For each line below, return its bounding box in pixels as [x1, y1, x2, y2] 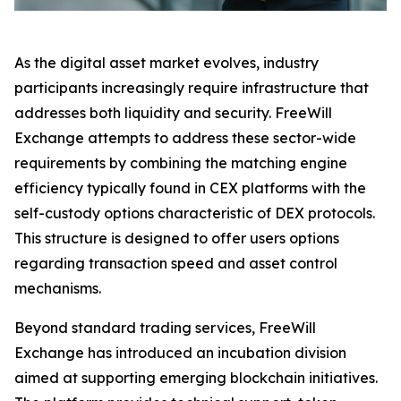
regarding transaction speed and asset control [14, 254, 337, 273]
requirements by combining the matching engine [14, 154, 347, 173]
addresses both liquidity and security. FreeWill [14, 104, 332, 123]
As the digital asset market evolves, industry [14, 54, 319, 73]
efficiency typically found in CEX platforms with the [14, 179, 366, 198]
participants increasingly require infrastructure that [14, 79, 369, 98]
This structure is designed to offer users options [14, 229, 339, 248]
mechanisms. [14, 279, 101, 298]
